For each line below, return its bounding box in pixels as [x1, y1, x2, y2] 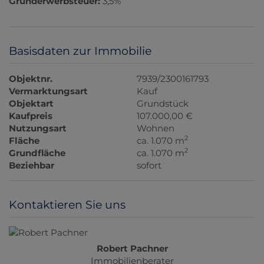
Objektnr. [9, 72, 52, 84]
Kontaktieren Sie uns [9, 197, 126, 212]
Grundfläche [9, 147, 65, 159]
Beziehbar [9, 159, 54, 171]
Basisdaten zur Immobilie [9, 44, 151, 58]
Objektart [9, 97, 54, 109]
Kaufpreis [9, 110, 52, 121]
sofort [137, 159, 162, 171]
